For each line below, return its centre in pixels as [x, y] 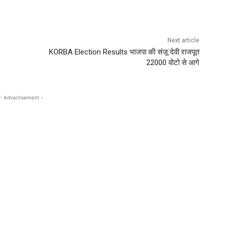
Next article [184, 40]
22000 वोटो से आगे [173, 62]
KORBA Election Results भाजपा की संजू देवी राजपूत [124, 52]
